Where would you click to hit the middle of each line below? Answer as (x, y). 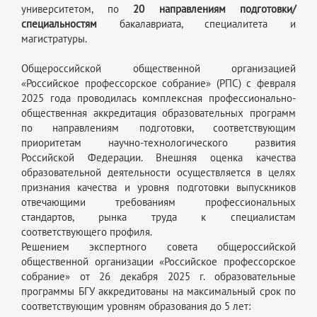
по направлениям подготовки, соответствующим (158, 128)
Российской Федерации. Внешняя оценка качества (158, 158)
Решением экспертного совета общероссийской (158, 247)
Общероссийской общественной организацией (158, 69)
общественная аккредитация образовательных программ (158, 114)
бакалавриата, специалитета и (196, 24)
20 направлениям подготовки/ (214, 10)
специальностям (59, 24)
